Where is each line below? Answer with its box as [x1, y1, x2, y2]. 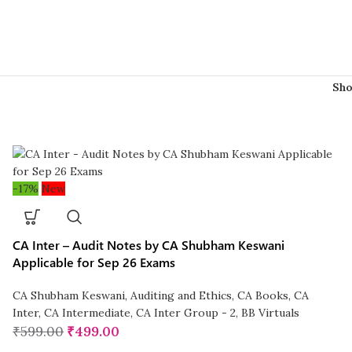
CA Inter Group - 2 [136, 306, 236, 321]
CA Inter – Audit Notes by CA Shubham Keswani [13, 236, 285, 254]
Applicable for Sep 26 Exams [13, 254, 176, 271]
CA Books [237, 288, 289, 303]
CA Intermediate [44, 306, 131, 321]
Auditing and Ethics [130, 288, 233, 303]
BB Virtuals [241, 306, 300, 321]
